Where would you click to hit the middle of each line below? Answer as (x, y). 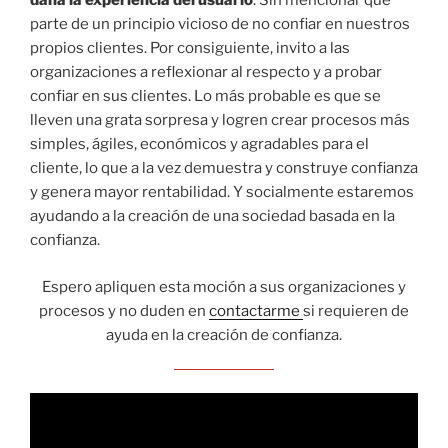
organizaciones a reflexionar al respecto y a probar (206, 72)
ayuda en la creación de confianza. (224, 334)
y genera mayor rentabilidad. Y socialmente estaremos (222, 192)
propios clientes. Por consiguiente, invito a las (190, 48)
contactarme (256, 310)
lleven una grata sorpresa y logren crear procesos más (220, 120)
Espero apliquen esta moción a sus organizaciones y (224, 286)
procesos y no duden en (124, 310)
